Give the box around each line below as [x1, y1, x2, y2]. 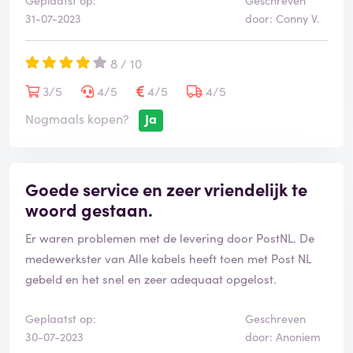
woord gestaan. [25, 197, 153, 222]
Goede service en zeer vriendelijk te [25, 176, 307, 202]
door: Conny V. [244, 10, 320, 27]
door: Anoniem [244, 329, 321, 345]
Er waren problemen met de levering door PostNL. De [25, 229, 314, 247]
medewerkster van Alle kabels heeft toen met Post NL [25, 250, 311, 267]
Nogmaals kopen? [25, 110, 129, 128]
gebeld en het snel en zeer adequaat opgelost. [25, 270, 277, 288]
